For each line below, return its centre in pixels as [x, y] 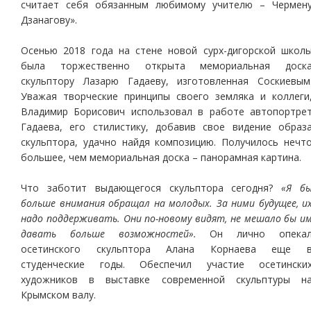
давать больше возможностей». [109, 234]
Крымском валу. [58, 295]
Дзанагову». [49, 20]
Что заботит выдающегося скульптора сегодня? [151, 188]
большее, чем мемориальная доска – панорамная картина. [161, 157]
